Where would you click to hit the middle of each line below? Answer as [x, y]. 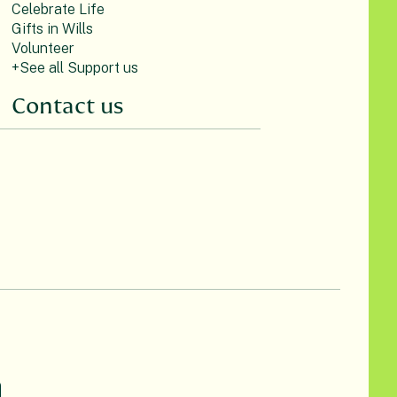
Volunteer [43, 48]
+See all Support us [74, 67]
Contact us [67, 106]
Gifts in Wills [52, 28]
